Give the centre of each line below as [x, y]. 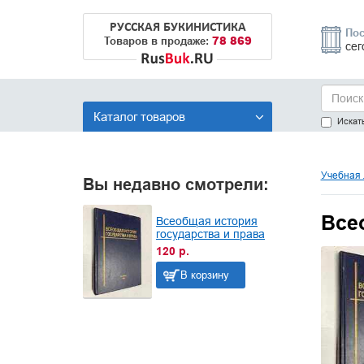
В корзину [205, 275]
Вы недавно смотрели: [176, 184]
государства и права [210, 234]
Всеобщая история [207, 221]
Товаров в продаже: [158, 41]
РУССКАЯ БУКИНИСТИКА [178, 28]
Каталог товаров [139, 117]
